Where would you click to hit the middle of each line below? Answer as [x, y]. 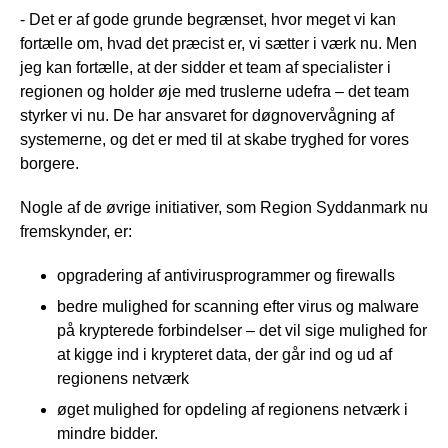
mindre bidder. [107, 433]
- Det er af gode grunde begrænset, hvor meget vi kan [208, 19]
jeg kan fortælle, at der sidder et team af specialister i [205, 67]
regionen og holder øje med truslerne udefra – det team [214, 91]
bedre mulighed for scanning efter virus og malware [238, 306]
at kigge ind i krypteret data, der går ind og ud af [224, 354]
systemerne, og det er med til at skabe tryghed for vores [214, 139]
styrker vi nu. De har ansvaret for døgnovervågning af [207, 115]
